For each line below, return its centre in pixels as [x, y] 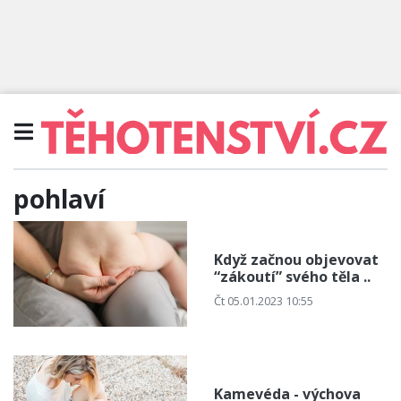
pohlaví [59, 198]
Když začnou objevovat [296, 260]
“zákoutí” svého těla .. [292, 277]
